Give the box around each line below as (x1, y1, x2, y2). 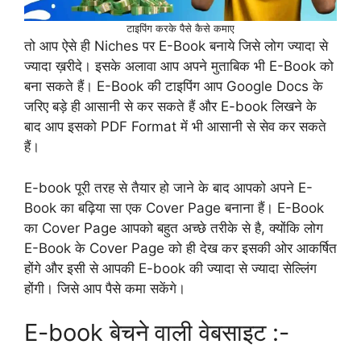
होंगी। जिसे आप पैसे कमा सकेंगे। (24, 280, 185, 297)
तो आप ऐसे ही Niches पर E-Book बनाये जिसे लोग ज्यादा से (24, 38, 328, 55)
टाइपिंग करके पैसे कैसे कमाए (127, 22, 234, 35)
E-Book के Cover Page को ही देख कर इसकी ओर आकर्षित (24, 239, 337, 256)
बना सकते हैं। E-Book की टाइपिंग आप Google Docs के (24, 78, 323, 95)
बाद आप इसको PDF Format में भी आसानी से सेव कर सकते (24, 118, 326, 135)
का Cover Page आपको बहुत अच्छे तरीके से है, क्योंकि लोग (24, 219, 323, 236)
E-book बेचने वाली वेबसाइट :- (24, 318, 289, 347)
